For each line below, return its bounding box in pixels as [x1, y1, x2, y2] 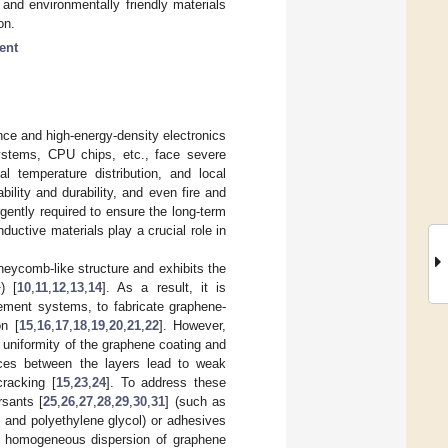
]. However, [158, 317, 227, 333]
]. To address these [105, 374, 227, 390]
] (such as [165, 393, 227, 409]
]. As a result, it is [101, 279, 227, 295]
